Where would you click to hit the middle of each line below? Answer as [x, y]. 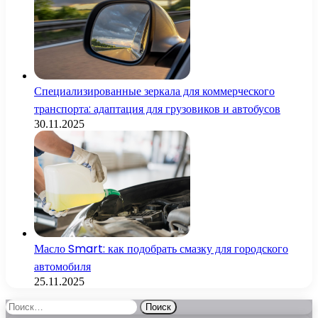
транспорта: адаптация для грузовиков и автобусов [157, 109]
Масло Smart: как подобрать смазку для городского [161, 249]
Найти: [22, 305]
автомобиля [62, 267]
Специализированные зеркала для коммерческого [154, 92]
